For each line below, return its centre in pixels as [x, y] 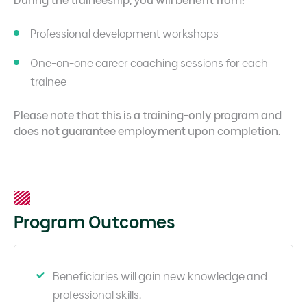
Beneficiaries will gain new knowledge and [160, 276]
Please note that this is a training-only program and [148, 115]
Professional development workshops [124, 33]
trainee [48, 81]
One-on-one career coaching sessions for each [149, 63]
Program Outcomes [94, 222]
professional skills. [97, 294]
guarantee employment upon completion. [170, 131]
